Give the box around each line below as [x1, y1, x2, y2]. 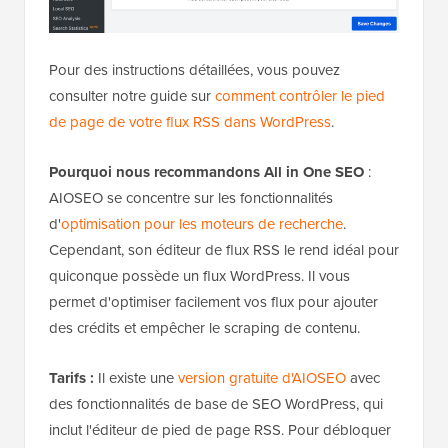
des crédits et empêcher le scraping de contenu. [49, 317, 360, 340]
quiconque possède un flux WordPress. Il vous [49, 265, 350, 288]
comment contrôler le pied [215, 85, 385, 108]
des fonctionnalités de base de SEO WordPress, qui [49, 393, 383, 416]
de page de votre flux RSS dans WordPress [49, 111, 331, 134]
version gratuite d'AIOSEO [178, 367, 346, 390]
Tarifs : [49, 367, 94, 390]
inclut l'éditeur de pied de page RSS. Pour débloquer [49, 419, 391, 442]
